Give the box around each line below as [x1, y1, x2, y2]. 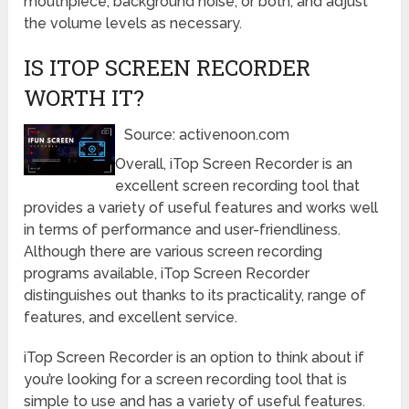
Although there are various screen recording [24, 242, 323, 260]
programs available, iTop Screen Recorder [24, 264, 310, 282]
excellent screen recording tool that [115, 176, 361, 194]
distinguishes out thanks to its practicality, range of [24, 286, 367, 304]
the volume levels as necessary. [24, 14, 243, 32]
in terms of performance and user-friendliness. [24, 220, 341, 238]
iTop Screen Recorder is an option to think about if [24, 348, 365, 366]
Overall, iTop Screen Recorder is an [115, 154, 353, 173]
